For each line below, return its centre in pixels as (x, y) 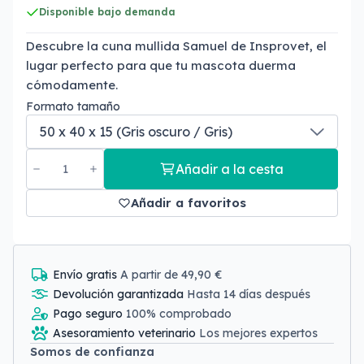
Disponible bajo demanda (107, 12)
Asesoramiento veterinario (126, 333)
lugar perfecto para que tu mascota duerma (161, 65)
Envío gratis (87, 275)
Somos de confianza (92, 352)
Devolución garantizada (120, 294)
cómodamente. (72, 85)
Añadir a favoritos (188, 203)
